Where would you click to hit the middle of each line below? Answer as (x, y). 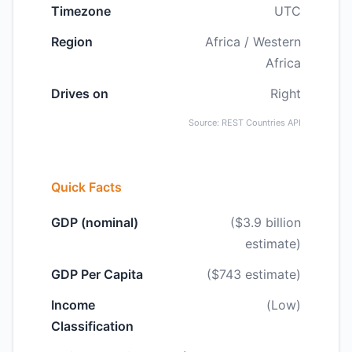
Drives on (80, 93)
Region (72, 42)
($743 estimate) (254, 274)
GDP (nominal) (95, 222)
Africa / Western (253, 42)
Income (73, 305)
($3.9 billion (266, 222)
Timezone (81, 11)
